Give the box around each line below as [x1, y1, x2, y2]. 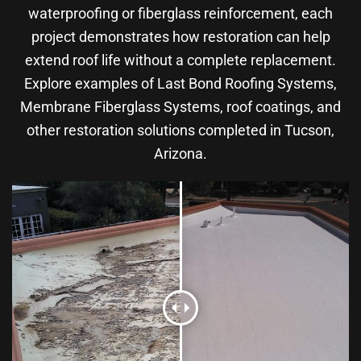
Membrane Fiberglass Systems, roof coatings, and [20, 98, 341, 116]
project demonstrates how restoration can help [31, 28, 330, 46]
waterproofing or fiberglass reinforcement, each [28, 5, 333, 23]
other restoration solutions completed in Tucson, [27, 122, 334, 139]
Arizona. [154, 145, 207, 163]
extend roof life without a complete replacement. [25, 52, 336, 69]
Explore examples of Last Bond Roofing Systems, [24, 75, 337, 93]
